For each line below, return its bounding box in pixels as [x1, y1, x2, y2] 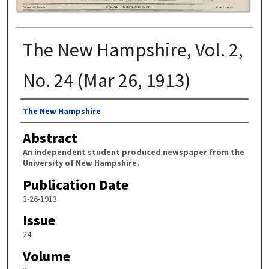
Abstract [22, 128, 77, 148]
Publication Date [22, 175, 128, 194]
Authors [20, 101, 68, 120]
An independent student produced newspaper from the [22, 147, 244, 158]
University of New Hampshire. [22, 157, 139, 169]
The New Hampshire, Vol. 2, [22, 37, 243, 62]
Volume [22, 247, 70, 266]
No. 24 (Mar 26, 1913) [22, 68, 190, 92]
